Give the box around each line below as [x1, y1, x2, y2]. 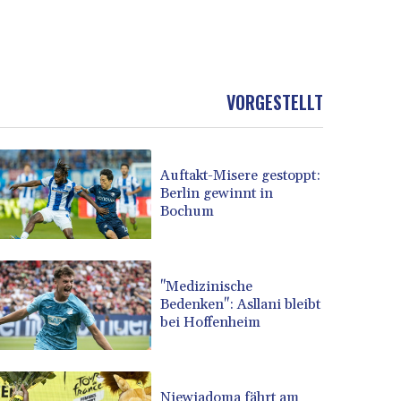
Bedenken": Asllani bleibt [160, 295, 321, 314]
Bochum [160, 202, 215, 221]
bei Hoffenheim [160, 313, 261, 332]
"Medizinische [160, 277, 253, 296]
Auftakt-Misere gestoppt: [160, 166, 321, 185]
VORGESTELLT [226, 88, 323, 115]
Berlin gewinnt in [160, 184, 274, 203]
